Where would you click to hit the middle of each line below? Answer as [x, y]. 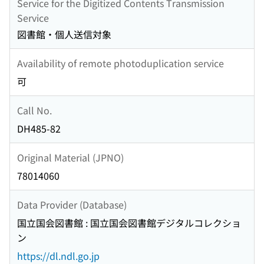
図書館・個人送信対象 [64, 34]
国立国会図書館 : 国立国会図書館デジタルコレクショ [129, 223]
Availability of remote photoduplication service [121, 63]
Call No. [34, 110]
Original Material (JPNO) [70, 157]
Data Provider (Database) [72, 204]
